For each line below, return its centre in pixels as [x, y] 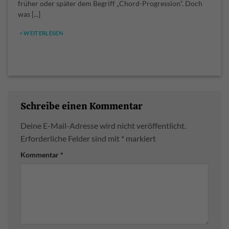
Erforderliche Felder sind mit [71, 138]
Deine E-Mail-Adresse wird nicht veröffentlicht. [103, 125]
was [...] [29, 14]
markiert [140, 138]
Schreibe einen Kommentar [83, 106]
